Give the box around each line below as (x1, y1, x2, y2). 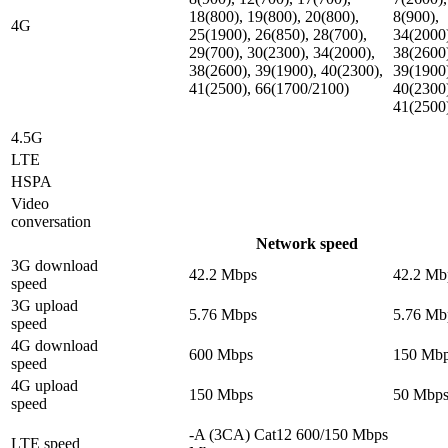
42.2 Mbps (189, 266, 257, 284)
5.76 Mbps (189, 306, 257, 324)
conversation (11, 213, 91, 231)
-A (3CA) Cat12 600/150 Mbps (189, 426, 388, 444)
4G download (11, 337, 98, 355)
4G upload (11, 377, 78, 395)
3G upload (11, 297, 78, 315)
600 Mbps (189, 346, 253, 364)
